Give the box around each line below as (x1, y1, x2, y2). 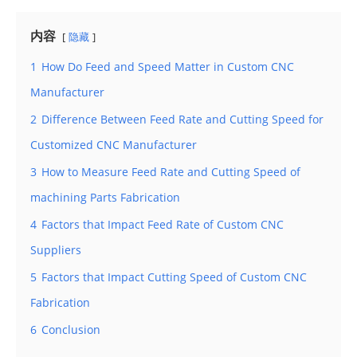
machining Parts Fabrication (30, 189, 180, 205)
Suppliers (30, 241, 81, 257)
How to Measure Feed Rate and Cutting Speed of (41, 163, 300, 179)
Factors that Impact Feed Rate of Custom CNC (41, 216, 284, 232)
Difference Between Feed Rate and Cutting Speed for (41, 111, 324, 127)
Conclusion (41, 321, 100, 337)
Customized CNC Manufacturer (30, 136, 197, 152)
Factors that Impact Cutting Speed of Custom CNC (41, 269, 307, 284)
